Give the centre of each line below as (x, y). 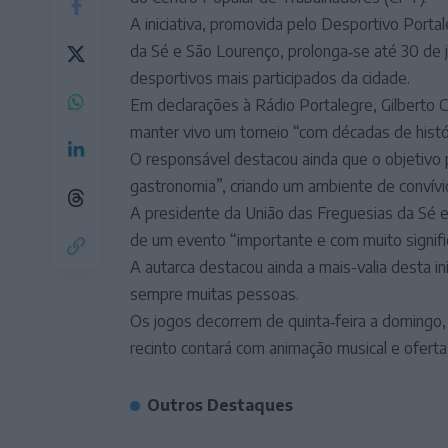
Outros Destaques (219, 405)
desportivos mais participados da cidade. (270, 78)
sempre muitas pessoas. (214, 294)
